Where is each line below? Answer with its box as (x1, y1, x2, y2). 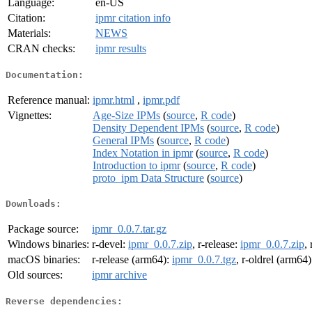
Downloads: (6, 198, 61, 210)
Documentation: (6, 69, 84, 80)
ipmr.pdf (143, 93, 180, 106)
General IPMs (93, 134, 154, 146)
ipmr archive (92, 269, 147, 281)
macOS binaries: (8, 253, 80, 266)
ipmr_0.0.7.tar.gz (92, 223, 166, 235)
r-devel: (92, 238, 128, 251)
